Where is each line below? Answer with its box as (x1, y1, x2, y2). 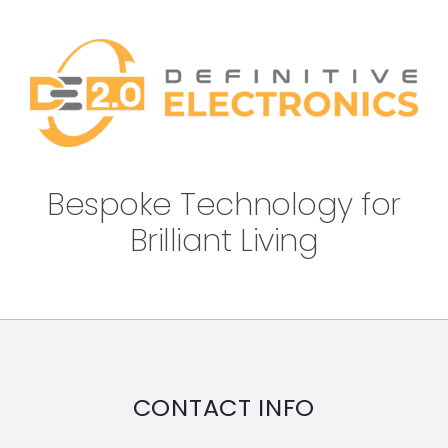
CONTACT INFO (132, 391, 316, 425)
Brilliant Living (129, 219, 319, 263)
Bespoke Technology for (47, 183, 401, 227)
